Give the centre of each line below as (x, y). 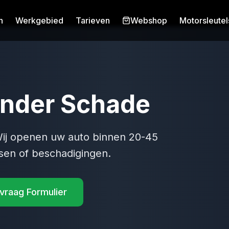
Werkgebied (39, 20)
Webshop (149, 20)
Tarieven (93, 20)
